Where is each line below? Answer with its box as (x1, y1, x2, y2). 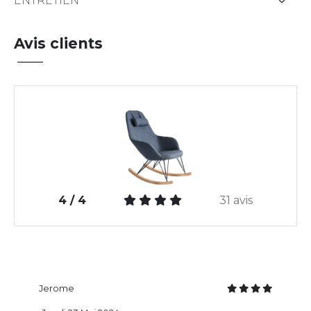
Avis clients (14, 35, 103, 53)
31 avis (219, 193, 253, 207)
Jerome (39, 283, 74, 294)
